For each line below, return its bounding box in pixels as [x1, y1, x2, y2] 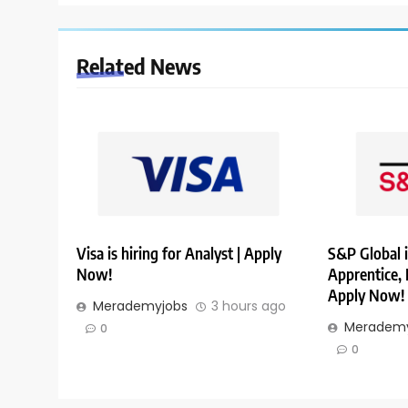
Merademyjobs [93, 297, 188, 316]
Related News [76, 52, 201, 80]
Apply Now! [327, 285, 404, 306]
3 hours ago [211, 297, 286, 316]
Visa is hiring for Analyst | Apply [76, 243, 281, 264]
